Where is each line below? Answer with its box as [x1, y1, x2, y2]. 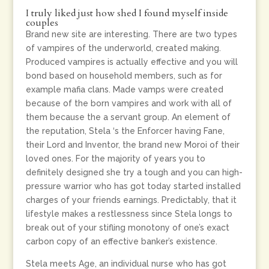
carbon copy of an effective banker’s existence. [25, 237, 217, 246]
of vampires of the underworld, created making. [25, 43, 221, 53]
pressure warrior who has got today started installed [25, 181, 241, 191]
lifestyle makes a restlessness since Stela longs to [25, 209, 232, 219]
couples [25, 16, 58, 29]
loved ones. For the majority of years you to [25, 154, 205, 163]
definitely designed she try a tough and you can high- [25, 168, 243, 177]
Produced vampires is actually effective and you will [25, 57, 238, 67]
